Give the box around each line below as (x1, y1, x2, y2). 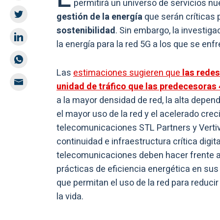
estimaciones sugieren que (73, 66, 182, 80)
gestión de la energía (56, 10, 142, 24)
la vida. (56, 190, 83, 203)
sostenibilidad (56, 24, 115, 37)
